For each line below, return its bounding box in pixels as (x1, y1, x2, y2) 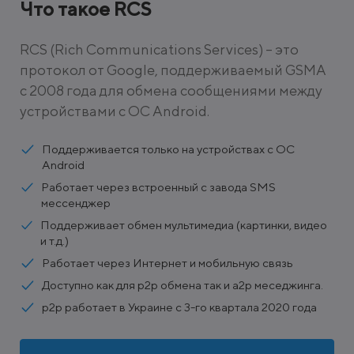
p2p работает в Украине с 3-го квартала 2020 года (42, 299, 317, 314)
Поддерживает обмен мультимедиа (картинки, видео (40, 217, 328, 232)
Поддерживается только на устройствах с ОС (41, 141, 295, 156)
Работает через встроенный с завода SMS (41, 179, 277, 194)
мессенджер (41, 195, 111, 209)
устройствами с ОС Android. (20, 102, 209, 119)
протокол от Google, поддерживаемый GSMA (20, 61, 326, 78)
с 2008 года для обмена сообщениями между (20, 81, 322, 99)
